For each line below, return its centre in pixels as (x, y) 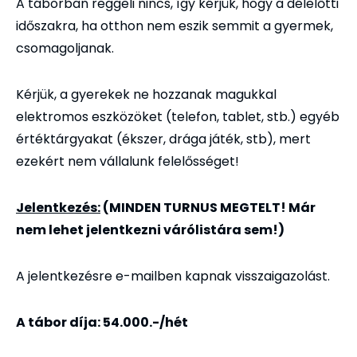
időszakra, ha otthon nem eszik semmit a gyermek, (175, 26)
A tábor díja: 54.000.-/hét (102, 323)
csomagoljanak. (65, 49)
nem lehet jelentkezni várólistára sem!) (150, 230)
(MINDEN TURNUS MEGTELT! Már (208, 208)
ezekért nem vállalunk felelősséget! (127, 162)
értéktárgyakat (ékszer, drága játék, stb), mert (163, 139)
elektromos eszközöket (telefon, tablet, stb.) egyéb (178, 117)
